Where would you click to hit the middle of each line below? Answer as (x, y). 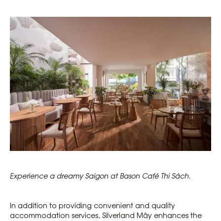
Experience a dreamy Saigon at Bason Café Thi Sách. (100, 175)
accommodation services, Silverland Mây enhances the (106, 215)
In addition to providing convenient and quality (92, 205)
